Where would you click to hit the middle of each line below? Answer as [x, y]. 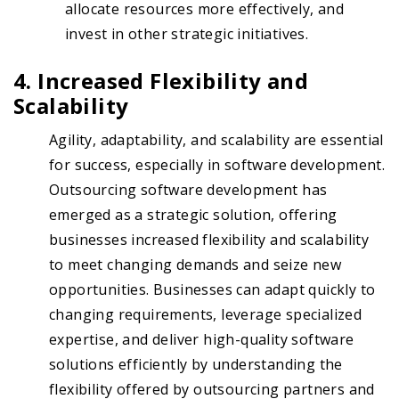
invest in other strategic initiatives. [187, 34]
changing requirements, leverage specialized [206, 315]
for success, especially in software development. [217, 165]
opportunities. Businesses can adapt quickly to [212, 290]
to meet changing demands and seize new [195, 265]
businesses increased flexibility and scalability [209, 240]
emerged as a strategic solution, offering [193, 215]
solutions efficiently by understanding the [196, 365]
